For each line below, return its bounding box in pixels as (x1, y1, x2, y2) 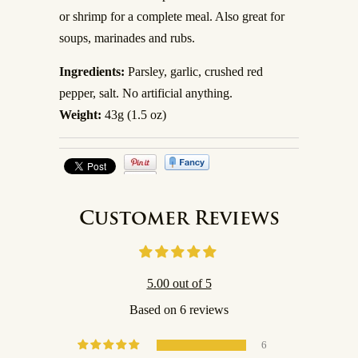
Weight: (59, 108, 101, 121)
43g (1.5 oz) (101, 108, 166, 121)
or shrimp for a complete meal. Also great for (59, 10, 284, 23)
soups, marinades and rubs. (59, 31, 195, 45)
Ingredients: (59, 65, 125, 78)
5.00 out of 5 (146, 276, 212, 290)
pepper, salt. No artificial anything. (59, 86, 233, 100)
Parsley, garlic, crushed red (125, 65, 263, 78)
